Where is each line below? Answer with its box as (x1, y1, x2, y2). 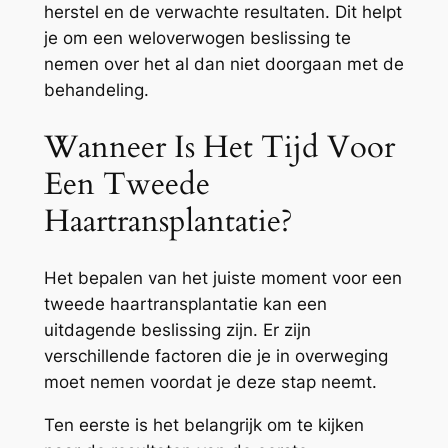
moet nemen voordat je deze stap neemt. (43, 372, 377, 393)
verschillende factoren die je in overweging (43, 346, 388, 367)
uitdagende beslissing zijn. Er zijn (43, 320, 311, 341)
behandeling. (43, 80, 149, 101)
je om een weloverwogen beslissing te (43, 28, 351, 49)
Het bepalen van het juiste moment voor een (43, 268, 402, 289)
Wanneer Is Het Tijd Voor (43, 125, 395, 168)
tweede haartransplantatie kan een (43, 294, 327, 315)
